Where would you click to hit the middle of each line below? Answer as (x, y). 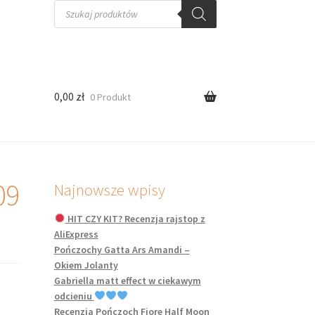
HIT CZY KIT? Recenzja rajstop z (135, 218)
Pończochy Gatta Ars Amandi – (122, 249)
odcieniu (74, 296)
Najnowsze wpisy (109, 189)
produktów (76, 14)
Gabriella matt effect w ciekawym (127, 280)
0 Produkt (110, 97)
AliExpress (76, 234)
